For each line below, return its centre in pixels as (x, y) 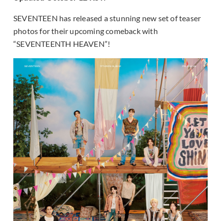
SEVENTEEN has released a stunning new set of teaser (107, 18)
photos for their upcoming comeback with (86, 31)
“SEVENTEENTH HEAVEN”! (62, 43)
